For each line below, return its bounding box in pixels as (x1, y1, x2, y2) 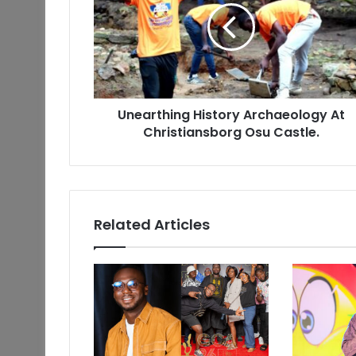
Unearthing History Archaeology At (117, 106, 345, 125)
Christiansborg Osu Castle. (142, 123, 319, 142)
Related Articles (94, 215, 210, 235)
